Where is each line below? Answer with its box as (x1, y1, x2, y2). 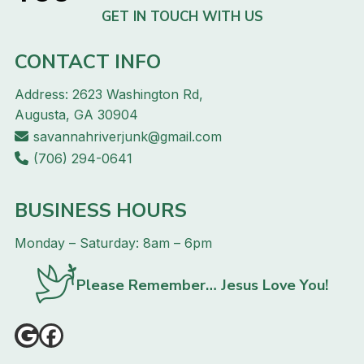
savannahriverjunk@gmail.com (33, 128, 222, 145)
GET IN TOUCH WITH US (101, 6, 263, 26)
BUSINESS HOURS (15, 197, 187, 223)
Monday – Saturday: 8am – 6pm (15, 234, 212, 251)
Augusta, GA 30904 (15, 106, 138, 123)
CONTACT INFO (15, 48, 161, 75)
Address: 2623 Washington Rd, (15, 85, 203, 102)
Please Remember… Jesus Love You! (76, 275, 329, 296)
